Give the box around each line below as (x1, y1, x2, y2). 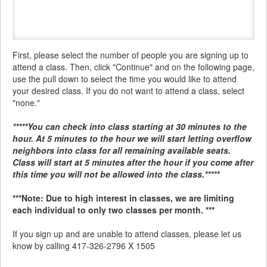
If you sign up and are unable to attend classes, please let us (13, 227, 241, 240)
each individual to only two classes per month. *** (13, 203, 215, 216)
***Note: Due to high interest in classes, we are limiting (13, 191, 234, 204)
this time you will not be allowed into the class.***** (13, 167, 219, 180)
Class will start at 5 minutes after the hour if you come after (13, 156, 253, 168)
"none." (13, 96, 40, 108)
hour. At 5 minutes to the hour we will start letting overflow (13, 132, 252, 144)
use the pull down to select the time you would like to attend (13, 72, 237, 85)
